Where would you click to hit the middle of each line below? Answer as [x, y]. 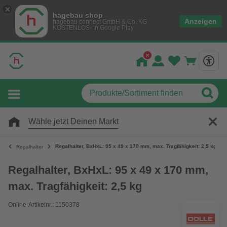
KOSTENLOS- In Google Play [93, 28]
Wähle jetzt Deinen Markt [73, 121]
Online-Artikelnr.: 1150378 [44, 205]
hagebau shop [78, 15]
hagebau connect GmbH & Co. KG [100, 22]
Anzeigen [201, 21]
